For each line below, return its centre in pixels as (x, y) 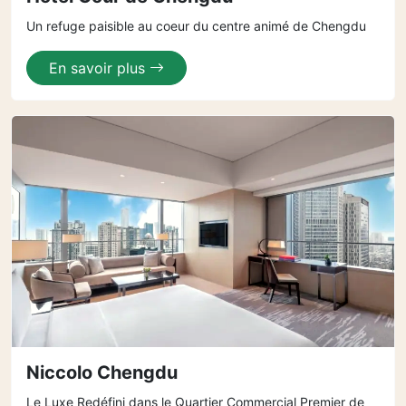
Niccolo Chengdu (102, 372)
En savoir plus (99, 68)
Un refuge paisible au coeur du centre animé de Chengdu (196, 26)
